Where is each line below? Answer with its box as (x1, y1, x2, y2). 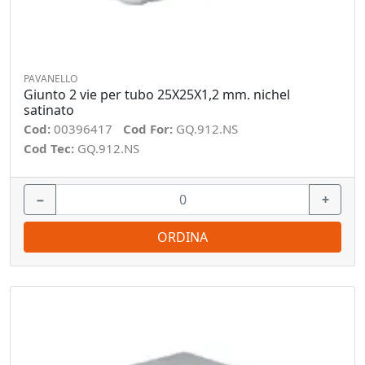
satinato (24, 101, 74, 119)
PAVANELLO (24, 72, 77, 86)
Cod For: (123, 121, 176, 137)
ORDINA (157, 228, 208, 246)
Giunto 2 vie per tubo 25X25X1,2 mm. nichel (24, 86, 290, 103)
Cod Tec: (24, 140, 77, 156)
